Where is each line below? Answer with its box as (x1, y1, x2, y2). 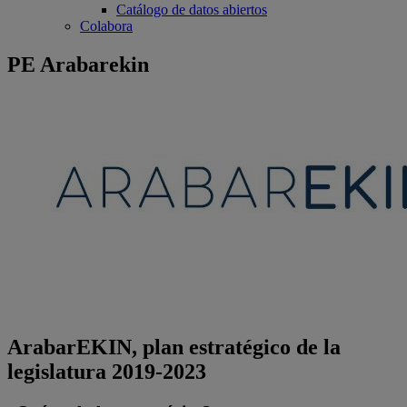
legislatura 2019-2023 (7, 360, 206, 384)
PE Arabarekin (7, 52, 149, 76)
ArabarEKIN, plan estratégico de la (7, 335, 341, 360)
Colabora (80, 17, 133, 34)
